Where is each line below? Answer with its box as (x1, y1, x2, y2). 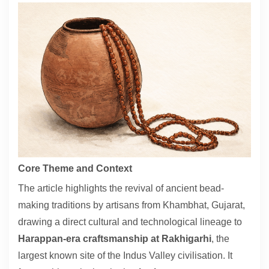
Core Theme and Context (18, 163, 132, 174)
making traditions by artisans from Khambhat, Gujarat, (18, 200, 245, 211)
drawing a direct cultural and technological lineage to (18, 217, 242, 228)
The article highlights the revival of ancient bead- (18, 183, 224, 194)
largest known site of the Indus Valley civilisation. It (18, 250, 232, 261)
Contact (21, 5, 60, 16)
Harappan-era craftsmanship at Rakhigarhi (18, 234, 211, 244)
